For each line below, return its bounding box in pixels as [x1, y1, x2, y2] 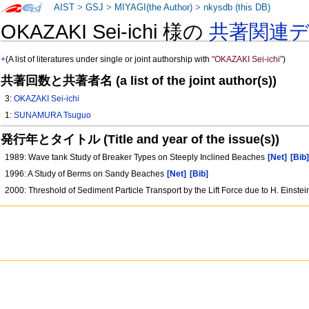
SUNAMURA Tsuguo [14, 110, 92, 121]
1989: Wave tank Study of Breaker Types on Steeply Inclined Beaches [5, 152, 268, 162]
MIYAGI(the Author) [114, 3, 193, 12]
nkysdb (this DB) [203, 3, 271, 12]
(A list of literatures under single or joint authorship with [6, 54, 212, 65]
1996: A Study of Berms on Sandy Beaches [5, 169, 167, 179]
